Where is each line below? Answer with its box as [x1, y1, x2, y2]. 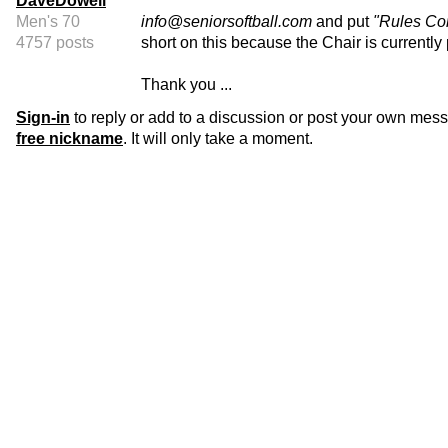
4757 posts [16, 34, 94, 52]
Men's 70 [16, 13, 80, 31]
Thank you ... [141, 76, 232, 94]
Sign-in [16, 109, 70, 127]
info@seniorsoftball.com [141, 13, 312, 31]
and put [312, 13, 373, 31]
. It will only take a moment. [123, 130, 313, 148]
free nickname [16, 130, 123, 148]
